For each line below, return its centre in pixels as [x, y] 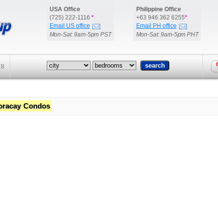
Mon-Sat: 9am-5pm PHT [167, 35]
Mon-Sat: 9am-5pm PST [80, 35]
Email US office [70, 26]
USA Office [65, 9]
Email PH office [156, 26]
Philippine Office [158, 9]
